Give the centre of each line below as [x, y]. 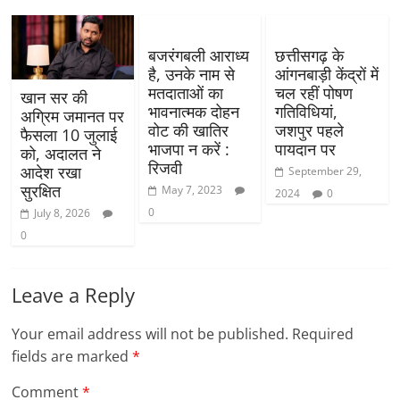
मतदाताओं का [185, 93]
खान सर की [54, 97]
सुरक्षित [41, 191]
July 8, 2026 [62, 212]
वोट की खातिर [188, 130]
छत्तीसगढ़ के [309, 55]
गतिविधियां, [306, 112]
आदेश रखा [51, 172]
